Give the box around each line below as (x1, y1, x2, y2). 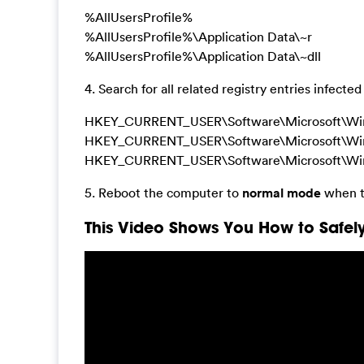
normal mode (239, 184, 321, 202)
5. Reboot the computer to (84, 184, 239, 201)
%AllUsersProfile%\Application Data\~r (84, 28, 312, 45)
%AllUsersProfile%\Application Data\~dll (84, 48, 321, 65)
